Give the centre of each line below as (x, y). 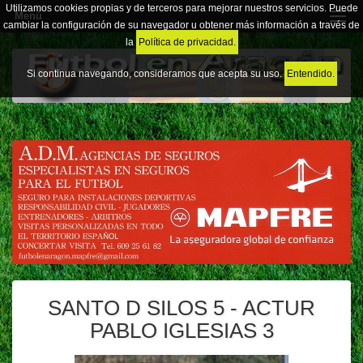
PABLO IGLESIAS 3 (181, 331)
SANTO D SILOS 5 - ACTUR (181, 308)
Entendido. (310, 74)
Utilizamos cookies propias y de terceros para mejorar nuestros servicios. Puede (181, 8)
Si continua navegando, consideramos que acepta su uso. (155, 74)
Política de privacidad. (187, 42)
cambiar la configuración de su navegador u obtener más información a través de (181, 25)
